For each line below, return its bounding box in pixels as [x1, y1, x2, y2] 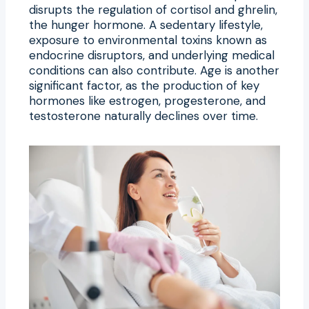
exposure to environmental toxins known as [29, 32, 267, 48]
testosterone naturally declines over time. [29, 108, 258, 123]
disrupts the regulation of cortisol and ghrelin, [29, 1, 277, 17]
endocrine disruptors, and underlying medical [29, 47, 275, 63]
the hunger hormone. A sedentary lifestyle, [29, 17, 263, 32]
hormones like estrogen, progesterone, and [29, 92, 266, 108]
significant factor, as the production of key [29, 77, 259, 93]
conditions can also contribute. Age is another [29, 62, 279, 78]
